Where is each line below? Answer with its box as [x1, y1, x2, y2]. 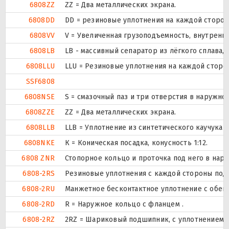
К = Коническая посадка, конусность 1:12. [65, 139, 208, 148]
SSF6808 [26, 77, 55, 86]
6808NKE [24, 139, 55, 148]
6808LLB [26, 123, 55, 132]
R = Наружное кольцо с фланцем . [65, 200, 184, 209]
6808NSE [24, 93, 55, 102]
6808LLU [26, 62, 55, 71]
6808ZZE [25, 108, 55, 117]
